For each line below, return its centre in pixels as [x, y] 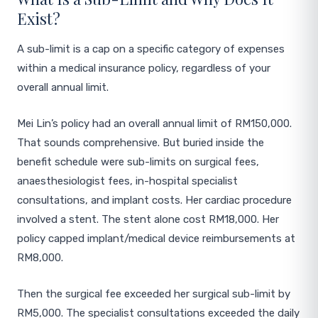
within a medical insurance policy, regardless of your [144, 68]
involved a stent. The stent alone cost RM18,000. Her [148, 219]
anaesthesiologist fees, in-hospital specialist [127, 181]
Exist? [39, 18]
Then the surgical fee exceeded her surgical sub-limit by [154, 294]
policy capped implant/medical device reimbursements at [156, 238]
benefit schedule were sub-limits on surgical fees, [138, 162]
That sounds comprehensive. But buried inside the [141, 143]
